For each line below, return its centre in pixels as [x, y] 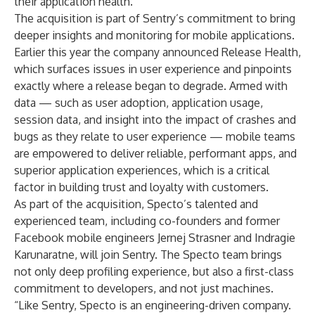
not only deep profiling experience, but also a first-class [154, 271]
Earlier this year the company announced [118, 52]
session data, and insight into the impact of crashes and [155, 120]
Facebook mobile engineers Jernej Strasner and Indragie [155, 238]
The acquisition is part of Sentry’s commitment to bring [155, 18]
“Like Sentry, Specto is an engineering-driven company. [153, 305]
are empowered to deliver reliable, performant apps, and [155, 153]
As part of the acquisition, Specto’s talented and [136, 204]
